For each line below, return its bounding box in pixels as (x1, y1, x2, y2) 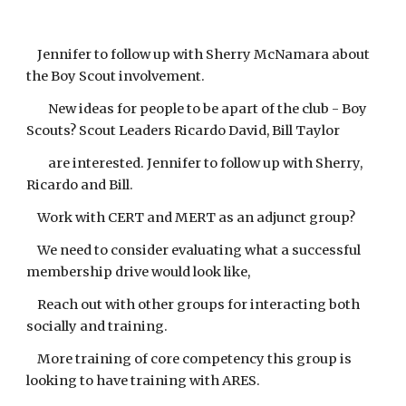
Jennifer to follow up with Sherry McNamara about (26, 46, 371, 63)
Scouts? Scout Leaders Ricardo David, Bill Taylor (26, 122, 341, 139)
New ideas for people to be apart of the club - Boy (26, 101, 368, 117)
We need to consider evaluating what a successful (26, 242, 362, 258)
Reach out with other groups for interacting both (26, 296, 361, 313)
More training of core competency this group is (26, 351, 353, 367)
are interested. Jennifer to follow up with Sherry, (26, 155, 363, 171)
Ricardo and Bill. (26, 177, 137, 193)
